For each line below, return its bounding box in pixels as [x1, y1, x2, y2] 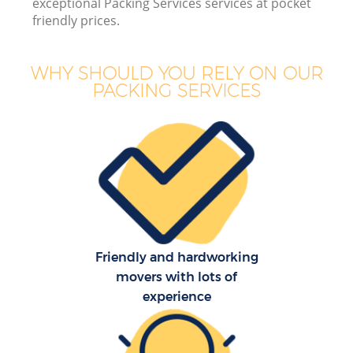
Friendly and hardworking [95, 250, 258, 266]
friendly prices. [32, 12, 121, 30]
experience [142, 289, 211, 305]
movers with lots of [116, 269, 237, 285]
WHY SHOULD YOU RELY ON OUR [30, 61, 323, 84]
